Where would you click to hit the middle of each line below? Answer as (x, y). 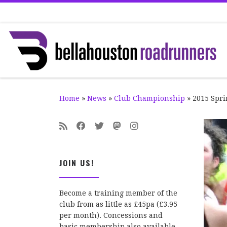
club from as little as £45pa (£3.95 (118, 204)
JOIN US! (77, 162)
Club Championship (149, 98)
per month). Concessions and (111, 216)
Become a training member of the (118, 193)
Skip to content (42, 14)
